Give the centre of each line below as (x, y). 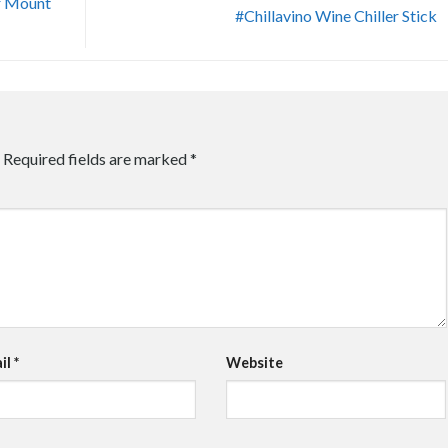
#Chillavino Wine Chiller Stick (337, 15)
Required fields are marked (96, 158)
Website (254, 363)
